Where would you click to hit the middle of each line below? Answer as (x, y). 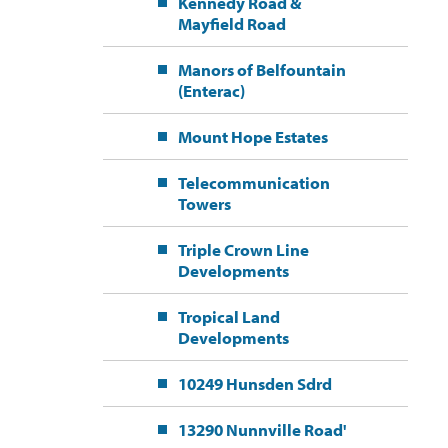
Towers (204, 204)
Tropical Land (228, 317)
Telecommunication (253, 183)
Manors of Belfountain (261, 70)
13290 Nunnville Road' (261, 430)
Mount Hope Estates (252, 137)
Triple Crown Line (243, 250)
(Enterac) (211, 91)
